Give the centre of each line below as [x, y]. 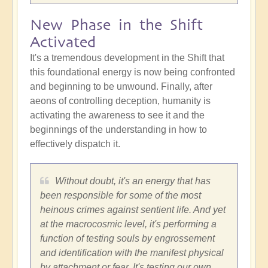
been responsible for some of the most [121, 196]
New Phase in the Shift [116, 25]
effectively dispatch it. [75, 144]
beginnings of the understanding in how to [118, 130]
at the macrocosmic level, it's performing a [128, 224]
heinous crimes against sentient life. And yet [133, 210]
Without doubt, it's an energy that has [133, 181]
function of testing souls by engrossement [127, 239]
